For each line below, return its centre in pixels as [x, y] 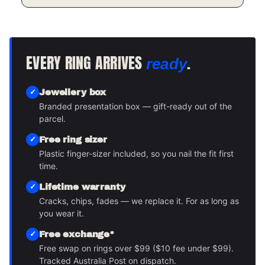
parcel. [52, 118]
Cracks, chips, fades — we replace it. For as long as [139, 201]
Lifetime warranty [82, 187]
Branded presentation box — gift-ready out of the [135, 106]
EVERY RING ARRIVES [86, 62]
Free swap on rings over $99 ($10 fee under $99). [136, 248]
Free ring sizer [73, 139]
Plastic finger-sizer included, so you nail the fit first [136, 153]
